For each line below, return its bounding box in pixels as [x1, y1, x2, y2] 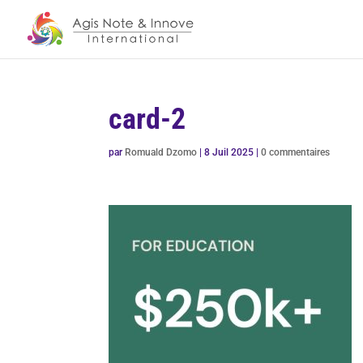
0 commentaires [261, 147, 331, 158]
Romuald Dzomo [125, 147, 198, 158]
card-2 [109, 102, 186, 136]
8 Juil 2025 [204, 147, 254, 158]
